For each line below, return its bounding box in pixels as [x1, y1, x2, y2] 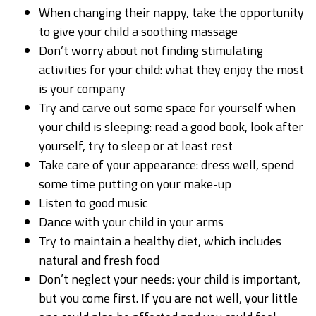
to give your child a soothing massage [39, 22, 238, 42]
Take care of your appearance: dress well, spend [39, 155, 294, 175]
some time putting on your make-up [39, 174, 231, 194]
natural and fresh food [39, 250, 159, 270]
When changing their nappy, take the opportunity [39, 3, 304, 23]
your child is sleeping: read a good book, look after [39, 117, 303, 137]
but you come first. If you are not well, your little [39, 288, 298, 308]
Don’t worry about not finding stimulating [39, 41, 263, 61]
